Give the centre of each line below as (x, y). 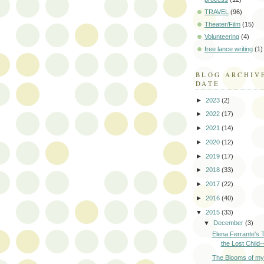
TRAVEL (217, 12)
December (230, 223)
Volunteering (222, 37)
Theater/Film (222, 24)
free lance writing (229, 49)
